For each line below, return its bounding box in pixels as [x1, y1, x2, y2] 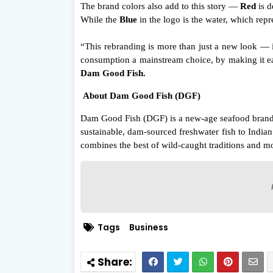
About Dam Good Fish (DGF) [83, 91, 200, 101]
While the [80, 15, 119, 25]
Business [129, 221, 168, 234]
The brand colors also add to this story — [80, 1, 240, 12]
